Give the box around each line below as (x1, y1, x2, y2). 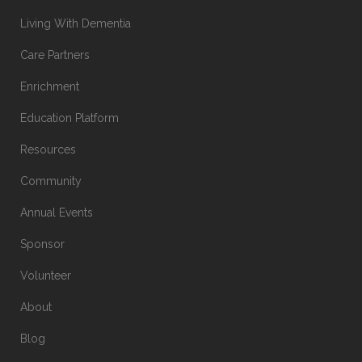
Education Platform (20, 112, 119, 124)
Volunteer (20, 269, 71, 282)
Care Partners (20, 48, 90, 61)
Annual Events (20, 206, 93, 219)
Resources (20, 143, 76, 156)
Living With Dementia (20, 17, 131, 30)
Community (20, 175, 82, 187)
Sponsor (20, 238, 65, 250)
